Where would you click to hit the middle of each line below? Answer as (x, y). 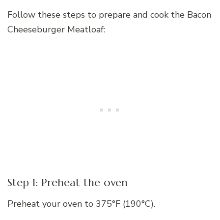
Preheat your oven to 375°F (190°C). (81, 204)
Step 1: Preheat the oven (68, 183)
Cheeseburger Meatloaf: (56, 29)
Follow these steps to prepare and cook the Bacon (109, 14)
